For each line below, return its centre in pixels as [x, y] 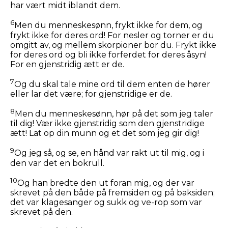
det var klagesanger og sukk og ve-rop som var [106, 203]
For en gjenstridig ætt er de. [67, 64]
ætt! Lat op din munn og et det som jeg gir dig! [105, 133]
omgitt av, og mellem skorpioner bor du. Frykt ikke [113, 45]
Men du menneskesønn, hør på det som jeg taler [114, 114]
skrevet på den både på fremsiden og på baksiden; [112, 193]
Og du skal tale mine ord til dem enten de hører [112, 84]
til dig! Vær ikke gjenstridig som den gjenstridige [107, 124]
